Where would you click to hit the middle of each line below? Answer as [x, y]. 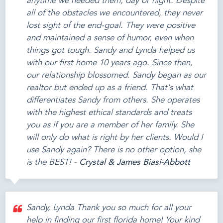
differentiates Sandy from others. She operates [113, 101]
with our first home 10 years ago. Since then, [110, 63]
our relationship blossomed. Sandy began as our [116, 76]
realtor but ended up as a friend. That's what [110, 88]
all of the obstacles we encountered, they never [115, 13]
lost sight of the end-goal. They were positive [111, 26]
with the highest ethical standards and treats [109, 113]
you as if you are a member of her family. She [111, 125]
